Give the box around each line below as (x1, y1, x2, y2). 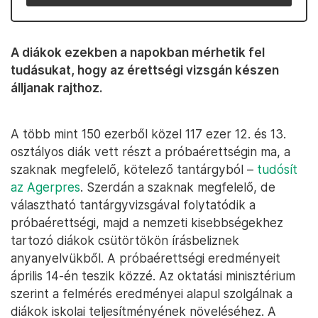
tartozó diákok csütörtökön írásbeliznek (11, 233, 239, 248)
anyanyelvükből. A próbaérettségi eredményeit (11, 251, 280, 265)
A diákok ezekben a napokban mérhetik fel (11, 45, 265, 60)
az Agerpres (11, 180, 80, 194)
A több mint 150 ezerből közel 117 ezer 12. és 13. (11, 126, 286, 141)
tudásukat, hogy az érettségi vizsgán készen (11, 62, 279, 77)
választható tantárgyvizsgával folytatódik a (11, 197, 256, 212)
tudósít (257, 162, 297, 177)
